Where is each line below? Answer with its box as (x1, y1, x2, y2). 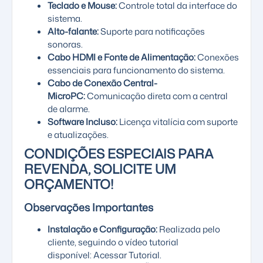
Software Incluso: (48, 116, 117, 129)
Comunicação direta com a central (85, 90, 228, 103)
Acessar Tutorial (93, 249, 160, 262)
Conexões (195, 51, 239, 64)
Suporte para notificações (99, 25, 205, 38)
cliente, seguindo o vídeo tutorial (48, 236, 178, 249)
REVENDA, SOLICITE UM (24, 160, 176, 178)
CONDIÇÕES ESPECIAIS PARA (24, 144, 213, 163)
